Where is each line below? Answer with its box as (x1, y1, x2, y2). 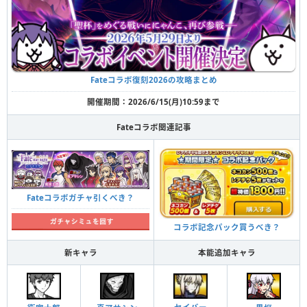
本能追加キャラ (198, 247, 256, 258)
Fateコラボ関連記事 (116, 121, 191, 132)
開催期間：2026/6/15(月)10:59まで (87, 97, 220, 108)
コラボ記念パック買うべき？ (173, 222, 280, 233)
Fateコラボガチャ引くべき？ (27, 192, 134, 203)
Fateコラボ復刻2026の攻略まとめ (90, 74, 217, 85)
